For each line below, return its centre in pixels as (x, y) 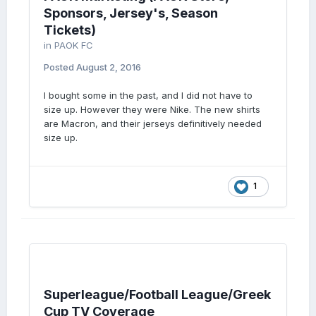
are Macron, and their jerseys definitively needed (153, 123)
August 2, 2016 (109, 67)
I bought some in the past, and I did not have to (148, 95)
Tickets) (70, 30)
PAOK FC (74, 45)
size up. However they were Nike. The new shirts (152, 109)
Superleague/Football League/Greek (157, 294)
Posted (60, 67)
